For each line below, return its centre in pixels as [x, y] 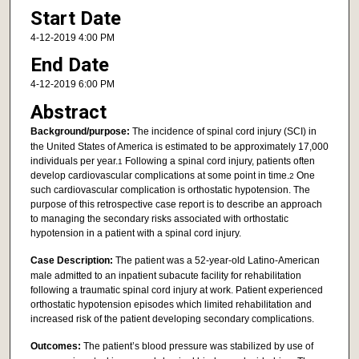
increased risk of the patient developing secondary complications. [172, 319]
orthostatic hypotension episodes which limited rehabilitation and [171, 305]
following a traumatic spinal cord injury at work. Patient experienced [176, 290]
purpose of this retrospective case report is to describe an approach [176, 204]
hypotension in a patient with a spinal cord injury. [135, 233]
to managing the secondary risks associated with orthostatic [159, 218]
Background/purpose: [81, 131]
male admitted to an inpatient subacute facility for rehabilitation [165, 276]
